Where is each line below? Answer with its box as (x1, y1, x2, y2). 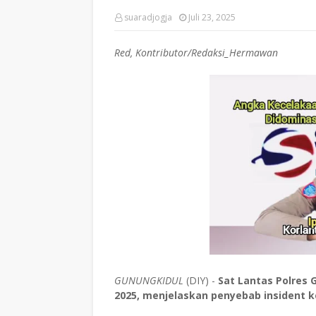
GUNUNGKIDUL (114, 273, 183, 287)
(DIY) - (183, 273, 218, 287)
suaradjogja (124, 11, 172, 23)
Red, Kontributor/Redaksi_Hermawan (114, 46, 278, 59)
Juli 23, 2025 (188, 11, 236, 23)
